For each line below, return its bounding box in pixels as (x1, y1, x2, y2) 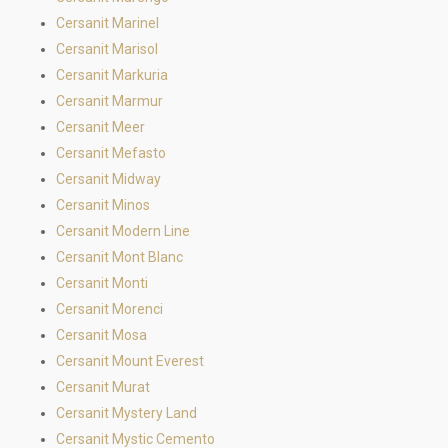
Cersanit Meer (56, 119, 145, 135)
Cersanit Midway (56, 171, 161, 187)
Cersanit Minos (56, 197, 150, 213)
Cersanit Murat (56, 379, 150, 395)
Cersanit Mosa (56, 327, 147, 343)
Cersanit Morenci (56, 301, 163, 317)
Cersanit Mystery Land (56, 405, 197, 421)
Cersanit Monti (56, 275, 148, 291)
